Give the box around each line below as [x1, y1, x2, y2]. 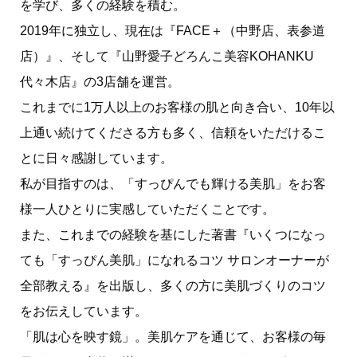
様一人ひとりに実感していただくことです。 [19, 202, 275, 217]
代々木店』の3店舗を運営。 [19, 75, 180, 89]
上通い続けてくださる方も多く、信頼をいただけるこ [19, 126, 326, 140]
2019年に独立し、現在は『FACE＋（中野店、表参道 [19, 24, 325, 38]
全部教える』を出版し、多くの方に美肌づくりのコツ [19, 279, 326, 293]
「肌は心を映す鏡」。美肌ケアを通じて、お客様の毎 [19, 330, 326, 344]
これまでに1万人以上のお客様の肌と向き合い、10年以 [19, 100, 335, 115]
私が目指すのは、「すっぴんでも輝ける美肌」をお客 [19, 177, 326, 191]
